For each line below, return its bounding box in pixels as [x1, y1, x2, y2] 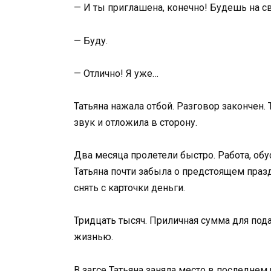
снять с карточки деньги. [74, 182, 185, 194]
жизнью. [74, 231, 113, 243]
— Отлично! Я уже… [74, 67, 158, 79]
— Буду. [74, 34, 108, 47]
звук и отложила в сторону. [74, 117, 197, 128]
